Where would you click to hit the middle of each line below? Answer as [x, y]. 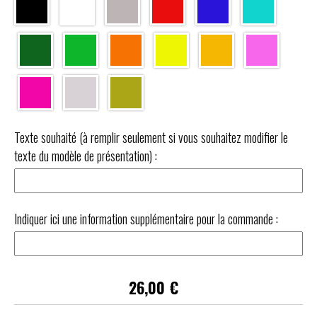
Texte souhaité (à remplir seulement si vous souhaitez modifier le [151, 138]
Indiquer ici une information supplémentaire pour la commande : [146, 219]
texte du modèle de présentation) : [86, 156]
